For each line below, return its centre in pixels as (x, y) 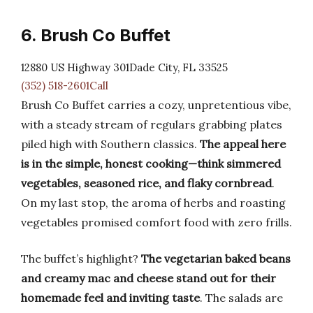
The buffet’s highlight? (81, 259)
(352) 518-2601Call (65, 86)
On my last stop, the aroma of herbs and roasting (153, 203)
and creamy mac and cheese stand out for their (148, 278)
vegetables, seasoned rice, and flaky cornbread (146, 183)
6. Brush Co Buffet (96, 35)
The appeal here (243, 144)
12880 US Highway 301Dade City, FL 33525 (124, 67)
